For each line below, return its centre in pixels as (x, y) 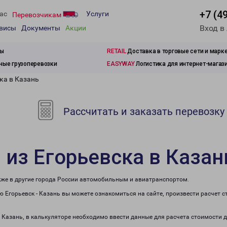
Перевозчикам (37, 14)
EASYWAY (121, 64)
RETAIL (117, 51)
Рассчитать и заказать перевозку (143, 111)
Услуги (98, 14)
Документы (41, 28)
